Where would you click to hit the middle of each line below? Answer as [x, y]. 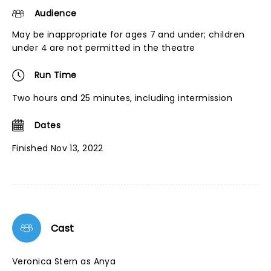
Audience [56, 13]
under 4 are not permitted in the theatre [104, 48]
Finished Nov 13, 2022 [58, 148]
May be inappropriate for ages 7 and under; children [129, 34]
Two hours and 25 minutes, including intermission [122, 98]
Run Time [56, 75]
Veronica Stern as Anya [64, 261]
